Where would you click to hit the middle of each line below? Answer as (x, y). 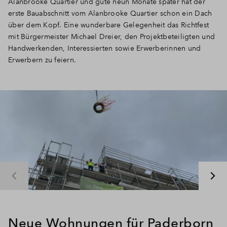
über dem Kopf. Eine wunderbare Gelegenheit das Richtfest (108, 25)
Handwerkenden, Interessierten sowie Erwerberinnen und (105, 48)
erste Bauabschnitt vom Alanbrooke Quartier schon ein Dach (110, 13)
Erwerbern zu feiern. (42, 60)
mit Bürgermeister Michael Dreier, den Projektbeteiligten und (111, 36)
